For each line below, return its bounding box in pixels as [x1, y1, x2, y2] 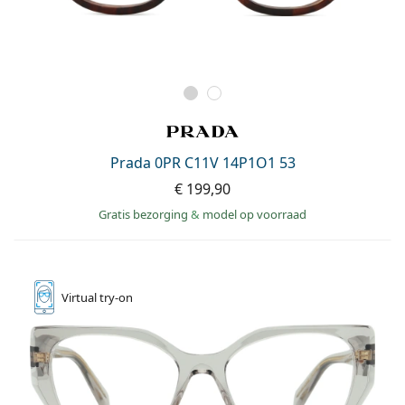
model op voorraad [202, 205, 306, 222]
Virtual [61, 288, 99, 306]
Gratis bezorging [99, 205, 191, 222]
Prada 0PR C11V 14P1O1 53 [109, 152, 296, 173]
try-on [99, 288, 133, 306]
